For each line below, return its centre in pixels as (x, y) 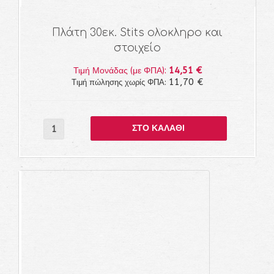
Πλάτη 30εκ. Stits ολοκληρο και (137, 33)
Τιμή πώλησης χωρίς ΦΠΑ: (120, 82)
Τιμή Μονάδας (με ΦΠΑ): (121, 71)
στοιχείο (137, 48)
